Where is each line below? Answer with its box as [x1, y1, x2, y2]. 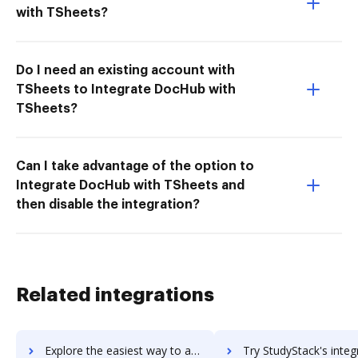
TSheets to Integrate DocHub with [16, 82, 236, 96]
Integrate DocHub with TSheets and [16, 178, 245, 192]
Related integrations [16, 284, 214, 304]
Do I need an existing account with [16, 63, 235, 77]
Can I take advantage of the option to [16, 159, 254, 173]
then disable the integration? [16, 197, 200, 211]
